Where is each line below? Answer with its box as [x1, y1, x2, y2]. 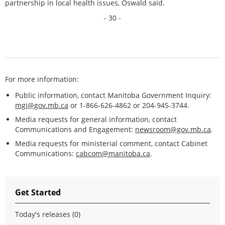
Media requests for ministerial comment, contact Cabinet [15, 138, 207, 148]
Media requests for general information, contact [15, 114, 177, 124]
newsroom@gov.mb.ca [135, 124, 211, 134]
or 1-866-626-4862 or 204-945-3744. [68, 100, 189, 110]
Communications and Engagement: [15, 124, 135, 134]
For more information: [5, 74, 79, 84]
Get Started [15, 186, 61, 198]
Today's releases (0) [15, 209, 80, 219]
